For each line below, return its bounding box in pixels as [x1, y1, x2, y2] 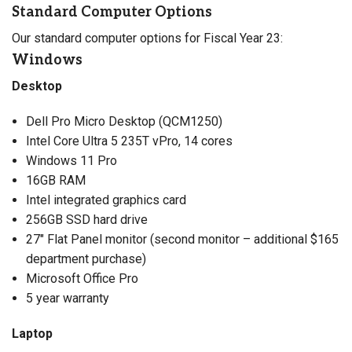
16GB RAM [25, 172, 86, 188]
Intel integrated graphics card [25, 192, 186, 207]
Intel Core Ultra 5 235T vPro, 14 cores [25, 133, 233, 148]
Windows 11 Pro [25, 152, 117, 168]
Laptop [12, 325, 53, 341]
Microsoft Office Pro [25, 270, 138, 286]
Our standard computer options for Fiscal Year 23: [12, 30, 283, 46]
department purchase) [25, 251, 146, 266]
